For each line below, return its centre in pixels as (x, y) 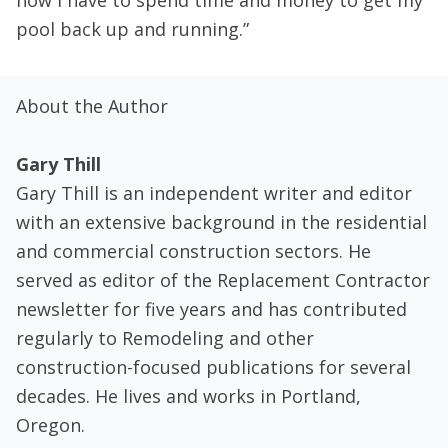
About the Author (92, 106)
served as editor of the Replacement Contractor (223, 280)
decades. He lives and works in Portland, (188, 396)
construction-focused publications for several (213, 367)
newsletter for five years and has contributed (211, 309)
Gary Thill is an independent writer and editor (214, 193)
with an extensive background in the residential (221, 222)
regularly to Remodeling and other (165, 338)
